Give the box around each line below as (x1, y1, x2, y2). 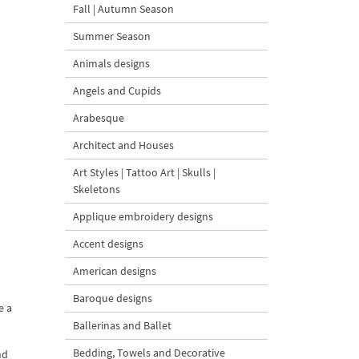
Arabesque (73, 111, 124, 125)
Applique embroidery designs (73, 209, 213, 224)
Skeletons (73, 182, 120, 196)
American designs (73, 264, 156, 278)
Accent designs (73, 236, 143, 251)
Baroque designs (73, 291, 152, 305)
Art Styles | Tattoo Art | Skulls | (73, 165, 216, 179)
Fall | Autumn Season (73, 2, 174, 16)
